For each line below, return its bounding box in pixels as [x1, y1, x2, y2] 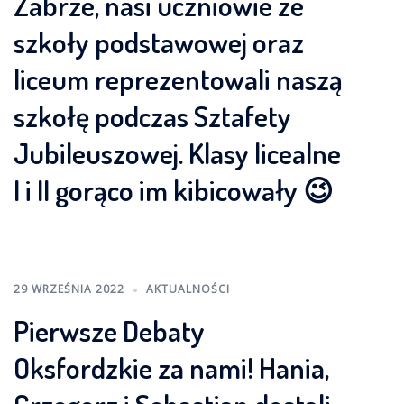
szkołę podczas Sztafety [14, 97, 291, 134]
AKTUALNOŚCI [146, 281, 230, 297]
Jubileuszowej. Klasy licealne [14, 134, 341, 171]
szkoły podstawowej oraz [14, 23, 304, 60]
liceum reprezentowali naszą [14, 60, 343, 97]
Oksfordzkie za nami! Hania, [14, 349, 329, 386]
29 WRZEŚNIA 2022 [14, 281, 124, 297]
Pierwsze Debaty [14, 312, 205, 349]
